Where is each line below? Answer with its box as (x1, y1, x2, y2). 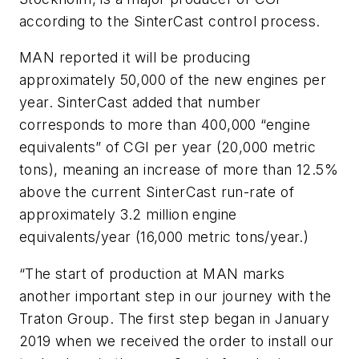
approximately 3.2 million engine (19, 206, 237, 224)
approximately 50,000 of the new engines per (19, 71, 327, 89)
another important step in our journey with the (19, 287, 332, 305)
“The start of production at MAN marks (19, 264, 285, 282)
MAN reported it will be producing (19, 49, 251, 67)
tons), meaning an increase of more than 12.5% (19, 161, 338, 179)
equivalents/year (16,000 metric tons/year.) (19, 228, 309, 246)
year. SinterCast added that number (19, 94, 261, 111)
